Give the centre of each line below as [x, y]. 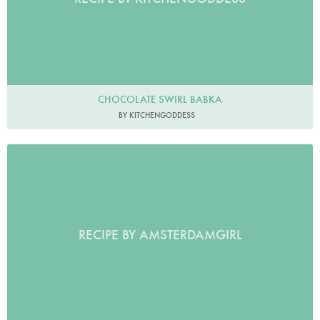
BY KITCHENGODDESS [156, 115]
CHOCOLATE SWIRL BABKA [160, 99]
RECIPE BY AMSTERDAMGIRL [160, 235]
